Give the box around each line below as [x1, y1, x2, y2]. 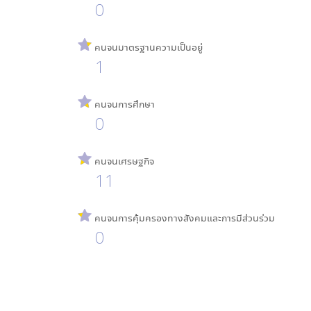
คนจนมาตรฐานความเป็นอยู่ [92, 40, 203, 53]
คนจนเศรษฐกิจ [92, 154, 155, 167]
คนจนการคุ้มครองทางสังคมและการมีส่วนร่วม [92, 211, 276, 224]
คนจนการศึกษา [92, 97, 155, 110]
